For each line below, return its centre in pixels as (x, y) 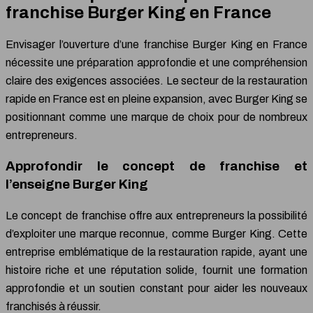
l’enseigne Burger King (77, 185)
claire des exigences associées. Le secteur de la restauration (156, 80)
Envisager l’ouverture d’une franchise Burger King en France (156, 44)
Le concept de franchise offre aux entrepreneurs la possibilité (156, 216)
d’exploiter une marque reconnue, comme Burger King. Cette (156, 234)
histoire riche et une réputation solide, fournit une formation (156, 270)
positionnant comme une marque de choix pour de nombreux (156, 117)
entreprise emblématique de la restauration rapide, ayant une (156, 252)
